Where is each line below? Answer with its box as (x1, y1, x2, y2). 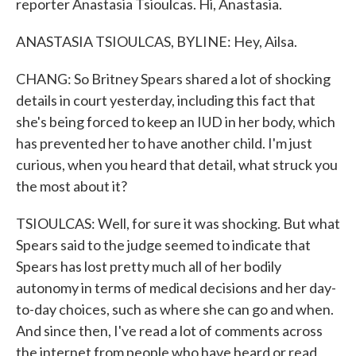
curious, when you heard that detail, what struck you (16, 156, 338, 173)
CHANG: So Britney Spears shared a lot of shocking (16, 70, 331, 87)
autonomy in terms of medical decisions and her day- (16, 279, 336, 296)
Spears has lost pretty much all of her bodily (16, 257, 281, 275)
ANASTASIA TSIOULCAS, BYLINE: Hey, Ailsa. (16, 33, 297, 50)
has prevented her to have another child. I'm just (16, 134, 312, 152)
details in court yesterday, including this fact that (16, 91, 315, 109)
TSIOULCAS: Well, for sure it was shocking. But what (16, 215, 340, 232)
